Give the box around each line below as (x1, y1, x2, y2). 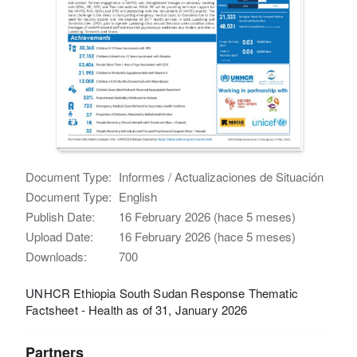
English (119, 187, 158, 205)
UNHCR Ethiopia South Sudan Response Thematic (25, 284, 298, 301)
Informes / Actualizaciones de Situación (119, 167, 324, 185)
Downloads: (25, 247, 88, 265)
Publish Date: (25, 207, 96, 225)
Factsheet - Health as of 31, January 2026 (25, 300, 248, 318)
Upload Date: (25, 227, 94, 245)
